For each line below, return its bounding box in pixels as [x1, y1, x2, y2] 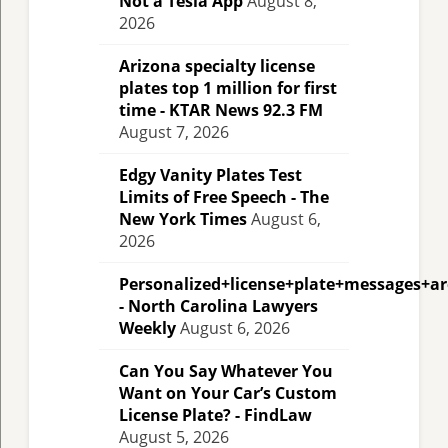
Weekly [119, 316, 176, 339]
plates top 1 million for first [119, 76, 337, 99]
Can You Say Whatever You [119, 359, 333, 382]
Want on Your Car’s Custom [119, 381, 337, 404]
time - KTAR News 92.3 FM [119, 98, 323, 121]
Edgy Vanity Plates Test [119, 163, 302, 186]
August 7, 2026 [119, 120, 229, 143]
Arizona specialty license [119, 54, 315, 77]
